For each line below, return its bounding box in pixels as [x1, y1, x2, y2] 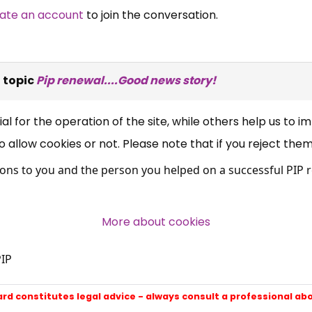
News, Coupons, [99, 108, 213, 127]
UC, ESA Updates [85, 58, 227, 81]
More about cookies [102, 214, 210, 230]
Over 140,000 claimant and [83, 179, 229, 195]
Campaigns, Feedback [74, 136, 238, 155]
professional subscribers [88, 201, 224, 217]
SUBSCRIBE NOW [111, 255, 201, 265]
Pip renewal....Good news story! [36, 72, 216, 88]
